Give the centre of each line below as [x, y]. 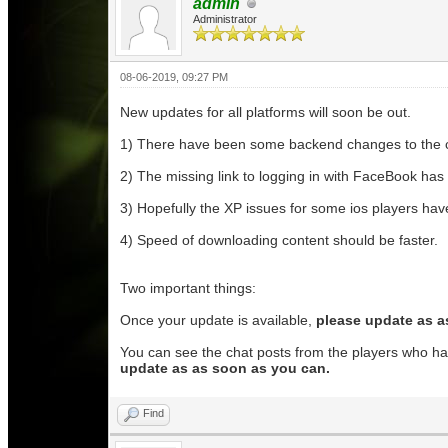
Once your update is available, [215, 320]
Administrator [224, 19]
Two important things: [187, 288]
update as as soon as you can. [224, 368]
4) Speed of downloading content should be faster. [278, 240]
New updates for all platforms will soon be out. [265, 112]
